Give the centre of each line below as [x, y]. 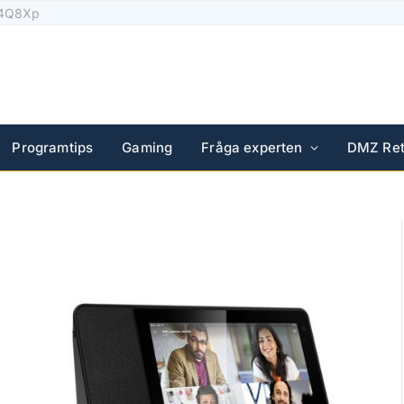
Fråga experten [252, 147]
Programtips [53, 147]
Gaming [147, 147]
